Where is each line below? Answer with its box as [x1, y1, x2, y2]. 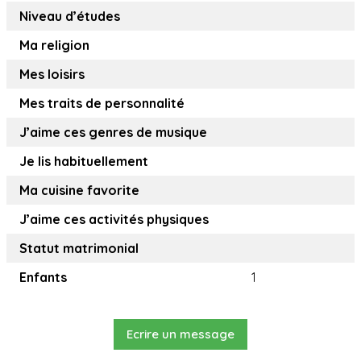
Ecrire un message [127, 326, 234, 342]
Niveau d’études [19, 8, 120, 25]
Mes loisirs [19, 66, 85, 83]
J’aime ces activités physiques [19, 211, 209, 228]
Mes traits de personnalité [19, 95, 185, 112]
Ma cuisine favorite [19, 182, 139, 199]
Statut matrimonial [19, 240, 139, 257]
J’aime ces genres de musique [19, 124, 207, 141]
